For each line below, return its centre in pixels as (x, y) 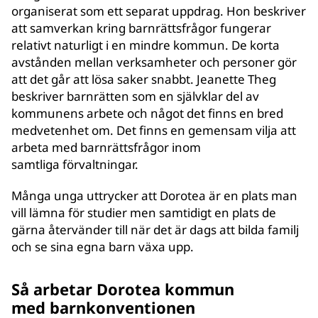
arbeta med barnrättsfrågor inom (106, 147)
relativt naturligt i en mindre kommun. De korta (146, 45)
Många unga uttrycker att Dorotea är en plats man (154, 196)
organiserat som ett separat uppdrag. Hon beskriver (159, 11)
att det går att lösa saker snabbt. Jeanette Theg (144, 79)
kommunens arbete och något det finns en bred (147, 113)
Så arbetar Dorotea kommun (123, 289)
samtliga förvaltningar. (75, 164)
